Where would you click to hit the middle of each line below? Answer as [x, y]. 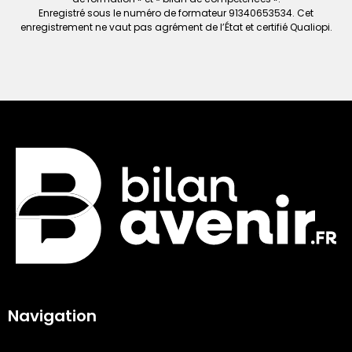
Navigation [52, 316]
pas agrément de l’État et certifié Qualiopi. [233, 27]
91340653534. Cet [271, 13]
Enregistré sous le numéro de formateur [134, 13]
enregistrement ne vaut [77, 27]
